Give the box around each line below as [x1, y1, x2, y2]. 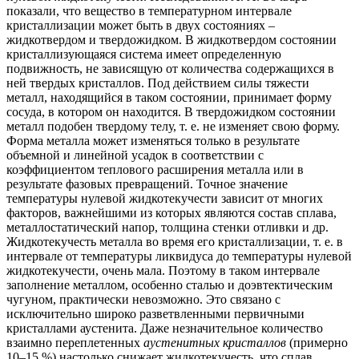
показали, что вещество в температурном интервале [6, 4, 292, 18]
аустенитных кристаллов [143, 336, 289, 350]
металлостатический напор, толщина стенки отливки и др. [6, 220, 329, 235]
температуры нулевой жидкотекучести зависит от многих [6, 192, 323, 206]
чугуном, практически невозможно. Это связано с [6, 292, 280, 307]
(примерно [289, 336, 348, 350]
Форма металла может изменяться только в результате [6, 134, 300, 148]
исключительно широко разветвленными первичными [6, 307, 305, 321]
